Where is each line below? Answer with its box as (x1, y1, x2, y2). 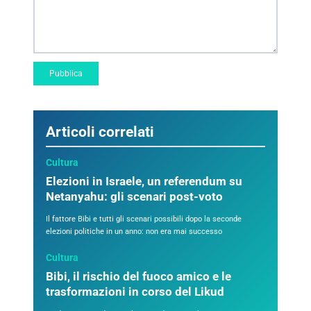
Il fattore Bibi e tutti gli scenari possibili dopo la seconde (46, 215, 242, 224)
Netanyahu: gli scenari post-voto (46, 190, 223, 204)
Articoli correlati (46, 124, 154, 141)
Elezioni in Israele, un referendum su (46, 175, 242, 189)
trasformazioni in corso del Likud (46, 285, 224, 299)
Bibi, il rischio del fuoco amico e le (46, 270, 231, 284)
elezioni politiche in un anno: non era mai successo (46, 227, 222, 237)
